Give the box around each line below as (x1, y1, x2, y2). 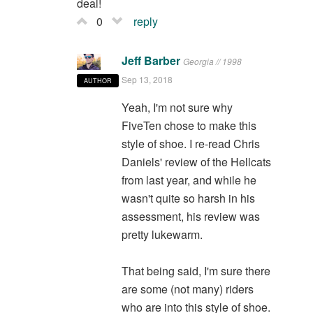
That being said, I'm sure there (121, 262, 270, 279)
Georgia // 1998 (182, 54, 242, 67)
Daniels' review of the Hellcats (121, 153, 271, 170)
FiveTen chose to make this (121, 117, 256, 133)
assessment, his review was (121, 208, 260, 224)
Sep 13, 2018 (121, 73, 173, 85)
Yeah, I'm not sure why (121, 99, 233, 115)
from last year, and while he (121, 171, 256, 188)
